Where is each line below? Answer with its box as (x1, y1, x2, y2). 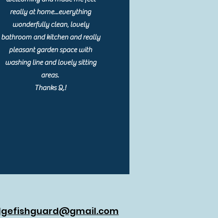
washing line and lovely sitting (4, 58, 96, 67)
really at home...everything (10, 8, 91, 16)
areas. (40, 71, 60, 79)
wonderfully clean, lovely (12, 20, 89, 29)
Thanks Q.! (35, 84, 67, 92)
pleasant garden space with (9, 46, 92, 54)
